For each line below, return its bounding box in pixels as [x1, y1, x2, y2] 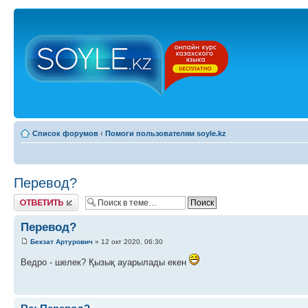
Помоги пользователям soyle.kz [105, 129, 226, 137]
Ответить [14, 194, 47, 202]
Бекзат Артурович [30, 238, 93, 246]
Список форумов [32, 129, 98, 137]
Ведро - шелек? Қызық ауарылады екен [21, 257, 189, 268]
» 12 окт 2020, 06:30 [93, 238, 163, 246]
